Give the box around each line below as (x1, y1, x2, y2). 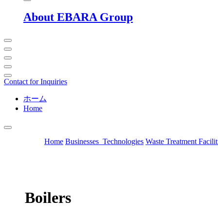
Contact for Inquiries (4, 77, 67, 86)
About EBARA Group (23, 11, 133, 24)
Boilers (25, 188, 71, 206)
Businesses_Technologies (65, 137, 144, 146)
